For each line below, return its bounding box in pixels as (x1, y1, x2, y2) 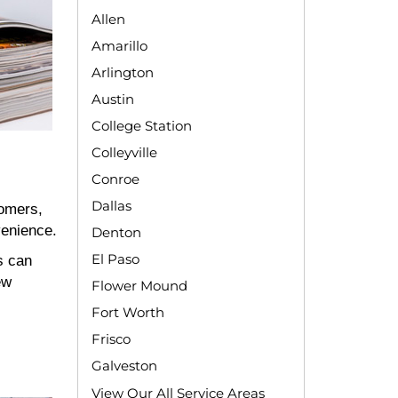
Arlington (91, 64, 154, 82)
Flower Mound (91, 277, 187, 295)
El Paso (91, 251, 139, 268)
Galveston (91, 357, 157, 375)
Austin (91, 91, 134, 108)
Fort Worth (91, 304, 164, 322)
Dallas (91, 197, 131, 215)
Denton (91, 224, 141, 242)
